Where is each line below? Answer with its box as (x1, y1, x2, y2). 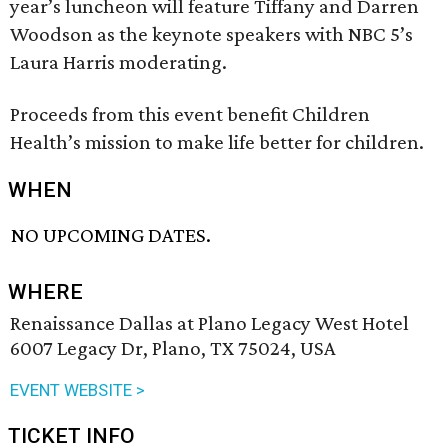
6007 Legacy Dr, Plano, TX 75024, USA (10, 336, 336, 361)
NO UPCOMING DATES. (11, 223, 212, 248)
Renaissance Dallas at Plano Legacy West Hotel (10, 311, 409, 336)
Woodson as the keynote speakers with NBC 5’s (10, 22, 413, 46)
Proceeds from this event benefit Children (10, 102, 370, 126)
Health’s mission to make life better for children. (10, 130, 424, 154)
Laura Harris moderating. (10, 50, 227, 74)
